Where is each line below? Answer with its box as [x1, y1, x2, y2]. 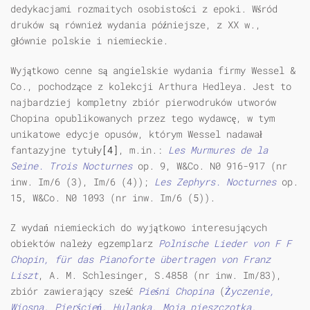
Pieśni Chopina [138, 284, 214, 298]
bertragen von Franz [165, 253, 271, 266]
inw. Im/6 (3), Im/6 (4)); [10, 175, 154, 189]
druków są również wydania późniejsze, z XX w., [10, 18, 261, 32]
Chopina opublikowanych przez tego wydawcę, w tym [10, 111, 275, 125]
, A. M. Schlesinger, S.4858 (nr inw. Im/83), [38, 268, 282, 282]
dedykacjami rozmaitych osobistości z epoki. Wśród [10, 2, 277, 16]
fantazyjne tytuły [10, 143, 102, 157]
